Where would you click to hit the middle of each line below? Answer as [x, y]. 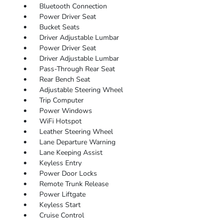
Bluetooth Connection [73, 6]
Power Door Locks [68, 174]
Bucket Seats [59, 27]
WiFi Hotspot [60, 121]
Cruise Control [61, 216]
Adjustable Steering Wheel [81, 90]
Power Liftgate [62, 195]
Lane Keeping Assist [71, 153]
